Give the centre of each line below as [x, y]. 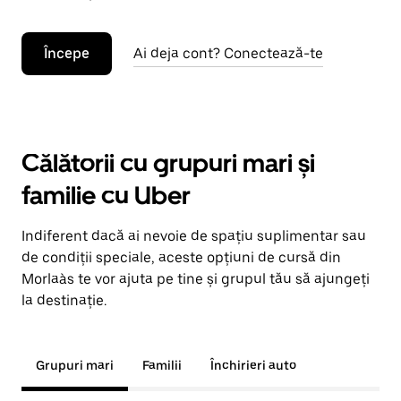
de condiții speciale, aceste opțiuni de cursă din [181, 257]
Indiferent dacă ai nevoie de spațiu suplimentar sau [194, 236]
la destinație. [64, 300]
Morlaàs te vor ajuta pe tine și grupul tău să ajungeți [196, 279]
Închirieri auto [253, 365]
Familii [162, 365]
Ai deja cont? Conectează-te [228, 53]
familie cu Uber [106, 195]
